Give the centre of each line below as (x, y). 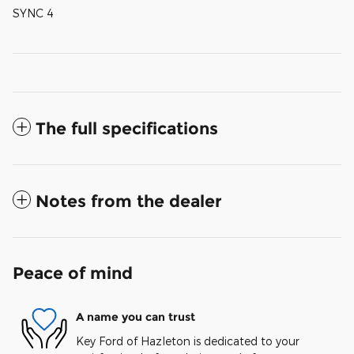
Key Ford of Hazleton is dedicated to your (188, 341)
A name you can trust (136, 317)
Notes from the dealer (129, 201)
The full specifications (127, 128)
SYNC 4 (33, 13)
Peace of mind (73, 273)
